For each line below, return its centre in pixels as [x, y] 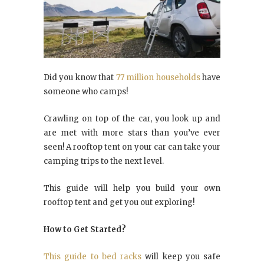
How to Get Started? [86, 230]
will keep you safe [181, 257]
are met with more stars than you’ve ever [132, 133]
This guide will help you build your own [132, 189]
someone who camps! [86, 92]
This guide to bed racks [93, 257]
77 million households [158, 78]
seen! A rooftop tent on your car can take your [132, 147]
